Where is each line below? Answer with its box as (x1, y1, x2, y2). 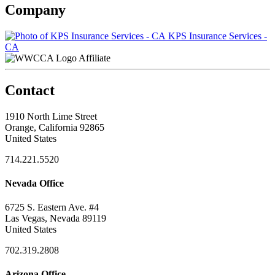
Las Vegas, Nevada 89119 (5, 213, 106, 224)
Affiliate (79, 52, 110, 63)
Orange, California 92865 (5, 122, 104, 133)
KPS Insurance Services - (166, 30, 267, 41)
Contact (5, 82, 55, 98)
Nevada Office (5, 177, 64, 188)
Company (5, 1, 66, 18)
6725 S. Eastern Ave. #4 (5, 202, 99, 213)
